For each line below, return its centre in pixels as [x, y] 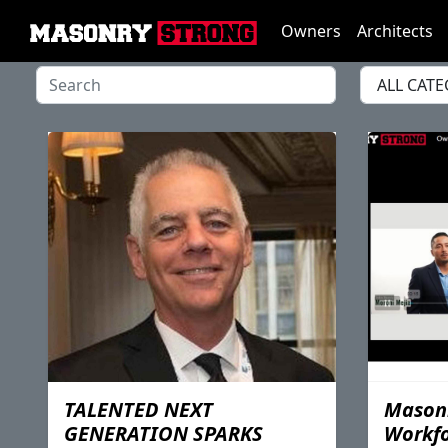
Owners [311, 31]
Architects [395, 31]
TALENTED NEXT [138, 409]
